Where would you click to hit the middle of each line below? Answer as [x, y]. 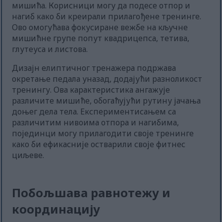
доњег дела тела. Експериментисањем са [94, 112]
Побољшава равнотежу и [91, 193]
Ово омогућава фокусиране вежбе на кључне [100, 28]
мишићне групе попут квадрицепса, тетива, [101, 38]
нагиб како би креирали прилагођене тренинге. [107, 17]
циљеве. [28, 155]
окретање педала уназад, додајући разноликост [107, 79]
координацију [56, 209]
